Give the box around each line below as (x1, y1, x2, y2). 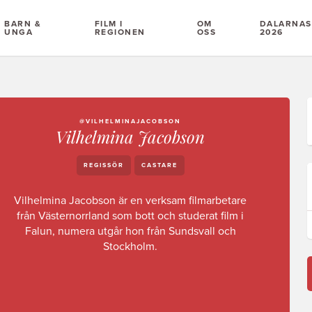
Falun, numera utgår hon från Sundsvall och (24, 224, 236, 238)
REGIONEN (94, 27, 146, 37)
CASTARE (141, 162, 178, 169)
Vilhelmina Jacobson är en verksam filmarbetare (14, 194, 247, 208)
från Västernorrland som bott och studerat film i (17, 209, 244, 223)
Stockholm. (103, 240, 158, 253)
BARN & (4, 19, 42, 29)
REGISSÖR (83, 162, 124, 169)
